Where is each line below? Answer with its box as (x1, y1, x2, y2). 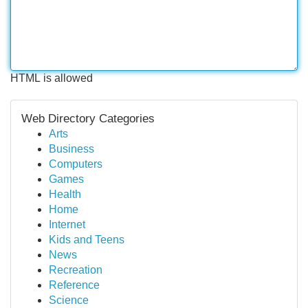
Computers (49, 158, 102, 170)
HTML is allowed (10, 72, 93, 84)
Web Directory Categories (21, 112, 155, 125)
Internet (49, 219, 85, 230)
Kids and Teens (49, 234, 124, 245)
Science (49, 294, 89, 306)
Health (49, 188, 81, 200)
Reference (49, 279, 100, 291)
